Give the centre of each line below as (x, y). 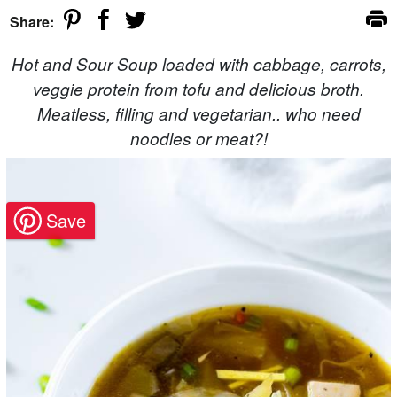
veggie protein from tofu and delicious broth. (198, 89)
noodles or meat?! (198, 138)
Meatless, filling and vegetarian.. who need (198, 113)
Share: (32, 22)
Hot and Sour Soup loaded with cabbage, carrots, (198, 64)
